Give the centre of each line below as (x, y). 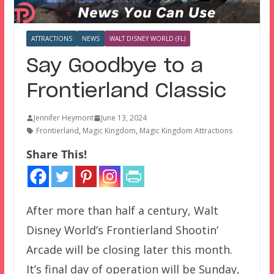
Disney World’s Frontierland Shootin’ (122, 230)
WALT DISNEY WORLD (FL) (147, 39)
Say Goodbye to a (114, 66)
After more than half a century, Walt (122, 211)
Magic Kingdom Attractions (186, 131)
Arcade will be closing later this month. (129, 250)
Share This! (56, 154)
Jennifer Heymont (63, 118)
